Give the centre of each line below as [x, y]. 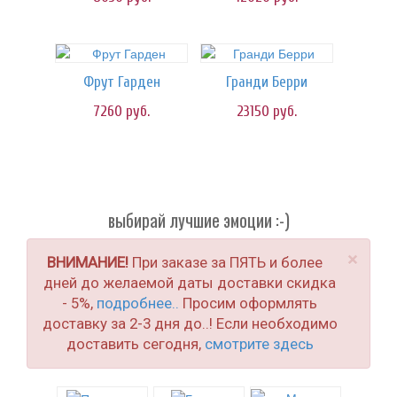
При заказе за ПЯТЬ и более [226, 262]
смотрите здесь [259, 344]
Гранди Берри [267, 82]
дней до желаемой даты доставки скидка [190, 283]
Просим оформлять [248, 303]
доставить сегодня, [135, 344]
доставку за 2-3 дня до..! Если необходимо [190, 323]
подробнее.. [138, 303]
